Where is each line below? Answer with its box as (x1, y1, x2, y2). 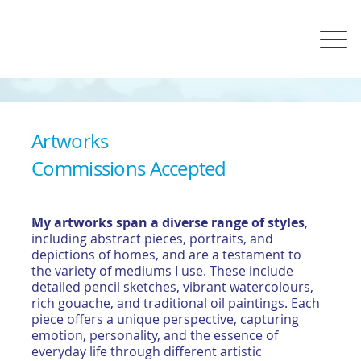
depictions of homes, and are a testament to (31, 246, 302, 264)
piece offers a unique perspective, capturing (31, 310, 300, 329)
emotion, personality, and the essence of (31, 326, 279, 345)
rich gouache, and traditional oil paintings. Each (31, 294, 321, 313)
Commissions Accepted (31, 155, 226, 181)
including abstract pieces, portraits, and (31, 230, 274, 248)
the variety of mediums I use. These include (31, 262, 294, 280)
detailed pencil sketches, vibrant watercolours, (31, 278, 314, 297)
